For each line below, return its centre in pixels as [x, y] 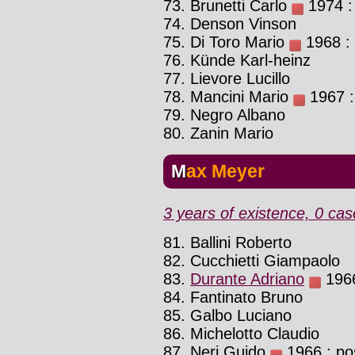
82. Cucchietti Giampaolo [252, 260]
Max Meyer [225, 172]
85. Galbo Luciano [227, 315]
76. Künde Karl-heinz [237, 61]
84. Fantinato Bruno [233, 297]
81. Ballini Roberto [227, 242]
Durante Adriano [247, 279]
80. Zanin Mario [218, 134]
